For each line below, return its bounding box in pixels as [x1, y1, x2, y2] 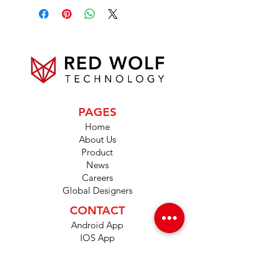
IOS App [80, 232, 115, 244]
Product [81, 146, 113, 158]
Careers [81, 172, 113, 184]
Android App [71, 219, 123, 231]
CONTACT [69, 203, 125, 218]
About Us [78, 134, 116, 146]
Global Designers [62, 185, 132, 197]
